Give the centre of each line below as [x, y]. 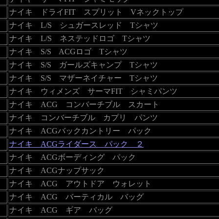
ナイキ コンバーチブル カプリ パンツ [83, 117]
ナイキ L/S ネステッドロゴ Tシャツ [80, 38]
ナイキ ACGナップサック [57, 170]
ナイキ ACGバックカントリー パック [80, 131]
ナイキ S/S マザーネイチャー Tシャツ [83, 78]
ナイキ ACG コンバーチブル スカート [84, 104]
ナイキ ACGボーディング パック [72, 157]
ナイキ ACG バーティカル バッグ [76, 197]
